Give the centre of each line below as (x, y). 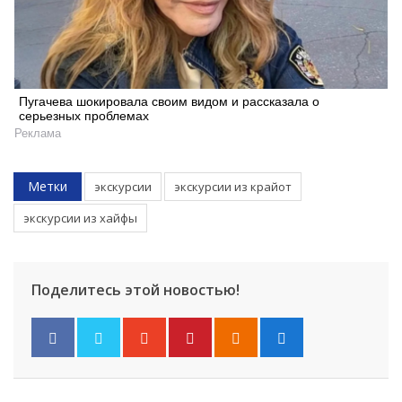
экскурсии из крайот (233, 187)
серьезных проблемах (84, 116)
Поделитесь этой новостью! (135, 290)
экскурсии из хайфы (80, 218)
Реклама (38, 134)
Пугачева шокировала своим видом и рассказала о (169, 102)
